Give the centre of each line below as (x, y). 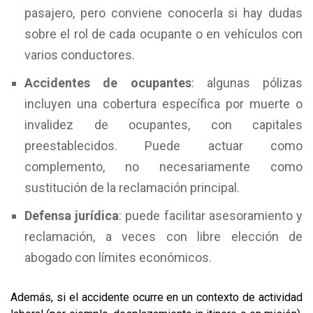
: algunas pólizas (247, 83)
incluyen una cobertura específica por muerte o (163, 104)
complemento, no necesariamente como (163, 167)
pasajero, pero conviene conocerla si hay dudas (163, 13)
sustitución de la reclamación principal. (132, 188)
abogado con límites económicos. (118, 257)
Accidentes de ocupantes (108, 83)
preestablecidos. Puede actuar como (163, 146)
